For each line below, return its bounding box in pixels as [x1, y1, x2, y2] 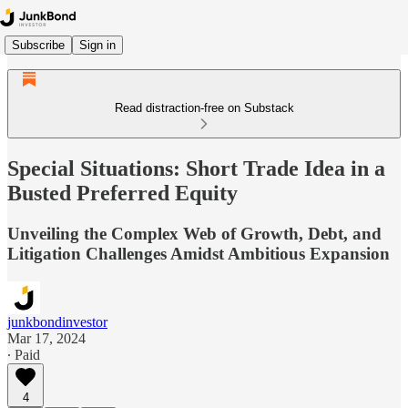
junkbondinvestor [7, 313, 107, 330]
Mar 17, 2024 [7, 330, 86, 346]
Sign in [79, 37, 116, 52]
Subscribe [12, 37, 65, 52]
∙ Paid [7, 346, 40, 362]
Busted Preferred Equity [7, 180, 238, 205]
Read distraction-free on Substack [114, 101, 294, 115]
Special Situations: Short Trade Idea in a [7, 156, 385, 180]
